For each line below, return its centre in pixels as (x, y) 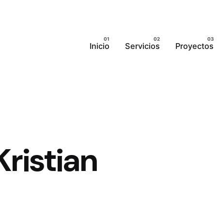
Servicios (143, 46)
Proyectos (195, 46)
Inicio (99, 46)
